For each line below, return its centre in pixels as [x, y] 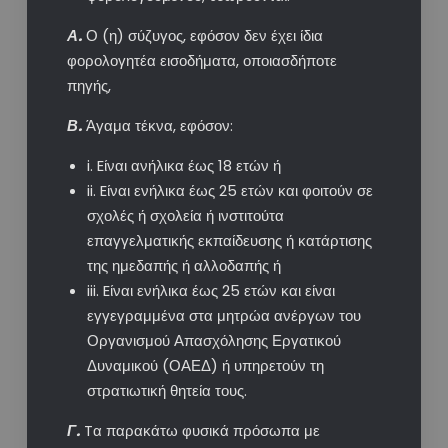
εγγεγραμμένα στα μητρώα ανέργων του [223, 316]
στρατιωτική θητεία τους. [166, 391]
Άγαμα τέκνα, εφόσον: [157, 126]
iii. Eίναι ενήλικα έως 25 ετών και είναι [210, 291]
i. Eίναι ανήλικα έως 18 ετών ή [183, 166]
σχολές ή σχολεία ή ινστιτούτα [185, 216]
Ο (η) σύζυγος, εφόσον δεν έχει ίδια [202, 36]
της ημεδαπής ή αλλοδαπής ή [183, 266]
